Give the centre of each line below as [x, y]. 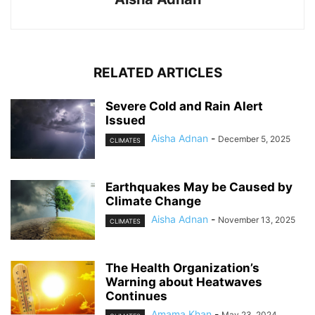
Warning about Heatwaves [184, 282]
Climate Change [153, 201]
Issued [126, 121]
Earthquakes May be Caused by [199, 187]
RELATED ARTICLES [157, 73]
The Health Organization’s [182, 268]
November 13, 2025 [257, 220]
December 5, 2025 [254, 139]
